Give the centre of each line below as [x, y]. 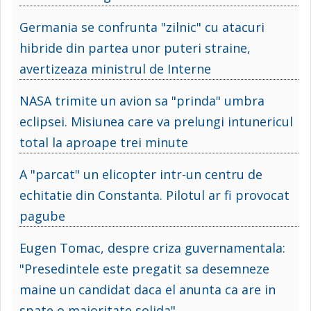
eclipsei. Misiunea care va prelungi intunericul [156, 121]
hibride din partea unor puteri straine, [135, 48]
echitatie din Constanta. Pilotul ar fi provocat [154, 195]
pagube [42, 216]
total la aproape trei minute [104, 142]
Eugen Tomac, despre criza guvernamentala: [152, 247]
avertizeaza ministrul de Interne [115, 68]
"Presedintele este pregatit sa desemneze [144, 268]
